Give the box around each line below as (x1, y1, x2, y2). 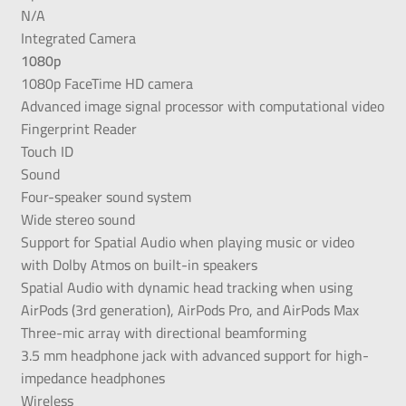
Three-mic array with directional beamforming (20, 318, 306, 346)
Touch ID (20, 137, 73, 165)
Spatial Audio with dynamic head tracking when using (20, 273, 353, 301)
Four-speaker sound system (20, 182, 191, 210)
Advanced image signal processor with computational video (20, 92, 384, 120)
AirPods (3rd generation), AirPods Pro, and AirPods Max (20, 295, 359, 324)
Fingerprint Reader (20, 114, 137, 142)
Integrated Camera (20, 24, 136, 52)
